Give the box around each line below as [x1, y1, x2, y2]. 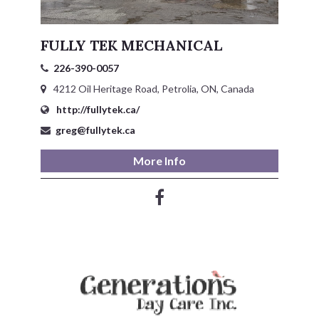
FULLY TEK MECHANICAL [40, 36, 222, 54]
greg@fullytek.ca [55, 123, 135, 136]
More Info [132, 153, 186, 167]
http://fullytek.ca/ [53, 103, 140, 115]
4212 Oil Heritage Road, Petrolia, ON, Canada [51, 82, 254, 95]
